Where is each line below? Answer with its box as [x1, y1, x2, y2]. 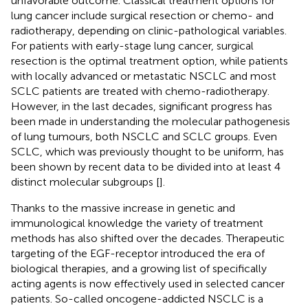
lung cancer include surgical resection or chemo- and [11, 8, 274, 22]
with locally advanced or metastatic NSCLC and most [11, 69, 276, 82]
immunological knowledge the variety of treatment [11, 216, 263, 230]
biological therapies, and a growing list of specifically [11, 261, 267, 275]
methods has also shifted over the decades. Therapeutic [11, 231, 285, 245]
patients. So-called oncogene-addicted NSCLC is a [11, 291, 263, 305]
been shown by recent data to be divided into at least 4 [11, 159, 280, 173]
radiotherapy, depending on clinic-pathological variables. [11, 23, 287, 37]
